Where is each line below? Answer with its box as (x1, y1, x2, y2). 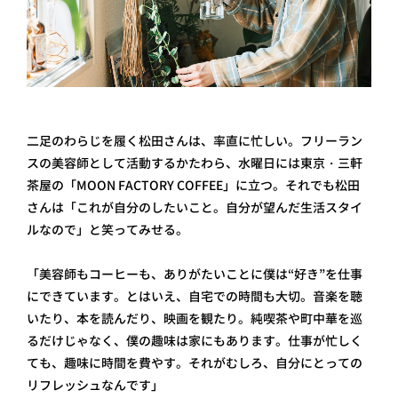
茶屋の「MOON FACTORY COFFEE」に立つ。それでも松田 (27, 177, 360, 194)
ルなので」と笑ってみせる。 (27, 221, 188, 238)
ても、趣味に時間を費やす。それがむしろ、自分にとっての (27, 354, 362, 371)
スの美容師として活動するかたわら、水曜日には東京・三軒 (27, 155, 362, 171)
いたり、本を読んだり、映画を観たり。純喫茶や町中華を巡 (27, 310, 362, 327)
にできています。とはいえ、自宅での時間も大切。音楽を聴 (27, 288, 362, 305)
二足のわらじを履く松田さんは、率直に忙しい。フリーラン (27, 132, 362, 149)
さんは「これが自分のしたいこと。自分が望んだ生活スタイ (27, 199, 362, 216)
